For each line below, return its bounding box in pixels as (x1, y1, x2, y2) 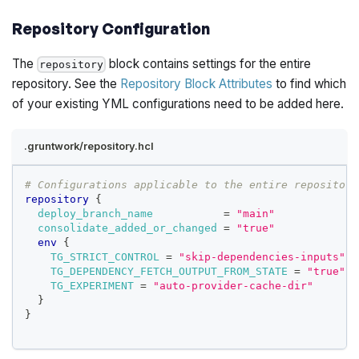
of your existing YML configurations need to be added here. (12, 95, 345, 111)
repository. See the (12, 75, 121, 91)
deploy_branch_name (38, 207, 154, 220)
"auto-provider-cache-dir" (153, 279, 314, 292)
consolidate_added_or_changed (38, 221, 218, 234)
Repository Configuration (12, 18, 211, 38)
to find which (272, 75, 347, 91)
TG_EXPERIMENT (50, 279, 135, 292)
